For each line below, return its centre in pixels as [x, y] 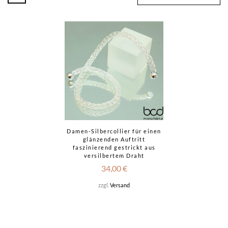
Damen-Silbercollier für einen [114, 131]
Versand [120, 185]
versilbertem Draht [114, 155]
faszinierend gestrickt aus [114, 147]
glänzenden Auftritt [114, 139]
